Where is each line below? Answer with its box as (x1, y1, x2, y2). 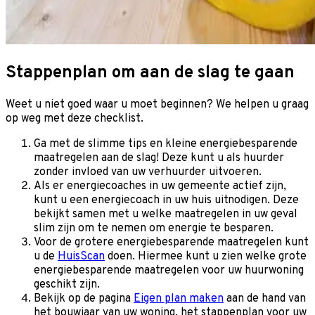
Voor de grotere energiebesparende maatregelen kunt (34, 235, 309, 250)
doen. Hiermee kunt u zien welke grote (105, 249, 307, 264)
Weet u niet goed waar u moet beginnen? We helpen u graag (6, 97, 309, 112)
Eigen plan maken (134, 291, 224, 306)
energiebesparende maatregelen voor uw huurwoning (34, 263, 304, 278)
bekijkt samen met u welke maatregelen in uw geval (34, 207, 297, 221)
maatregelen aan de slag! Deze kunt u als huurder (34, 150, 284, 165)
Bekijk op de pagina (34, 291, 134, 306)
